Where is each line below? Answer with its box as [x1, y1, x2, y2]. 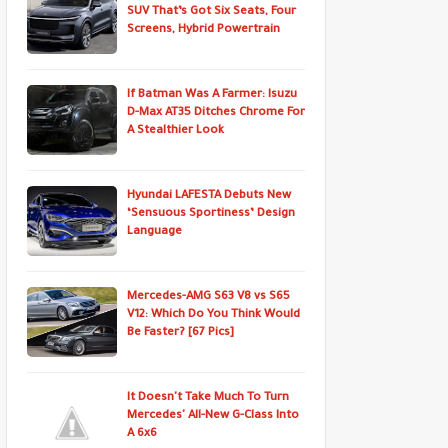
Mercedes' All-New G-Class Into [127, 410, 299, 423]
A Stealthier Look [127, 125, 224, 138]
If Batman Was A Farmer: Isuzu [127, 89, 297, 102]
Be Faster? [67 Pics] [127, 327, 234, 340]
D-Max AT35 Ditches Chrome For [127, 107, 305, 120]
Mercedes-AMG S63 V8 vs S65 [127, 291, 290, 304]
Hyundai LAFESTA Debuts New [127, 190, 291, 203]
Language [127, 226, 182, 239]
